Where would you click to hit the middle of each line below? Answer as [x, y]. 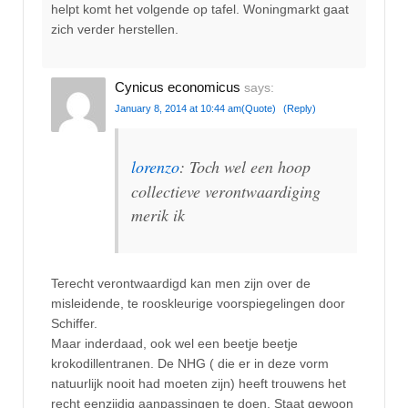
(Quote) [259, 109]
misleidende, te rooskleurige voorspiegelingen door [198, 304]
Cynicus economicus [178, 87]
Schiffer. [74, 324]
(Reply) [300, 109]
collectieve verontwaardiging [226, 191]
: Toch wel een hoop [245, 167]
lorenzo [155, 167]
